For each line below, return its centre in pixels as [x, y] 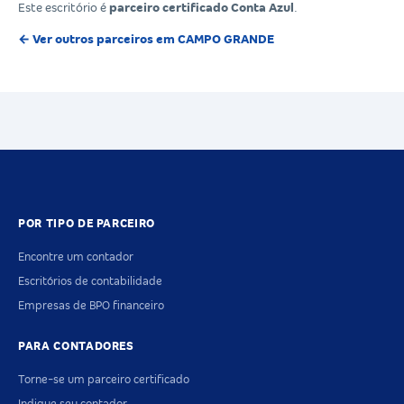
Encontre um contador [76, 257]
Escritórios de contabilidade [90, 282]
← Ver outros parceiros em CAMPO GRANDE [146, 39]
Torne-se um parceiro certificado [104, 380]
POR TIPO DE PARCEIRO [87, 224]
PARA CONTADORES [76, 347]
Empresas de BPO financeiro [91, 306]
